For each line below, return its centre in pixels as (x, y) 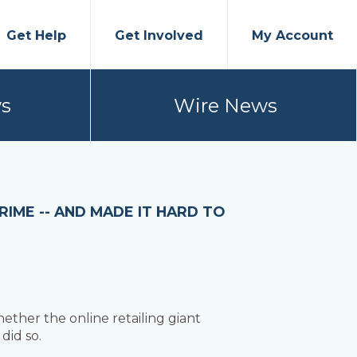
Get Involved (159, 35)
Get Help (36, 35)
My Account (292, 35)
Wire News (226, 105)
